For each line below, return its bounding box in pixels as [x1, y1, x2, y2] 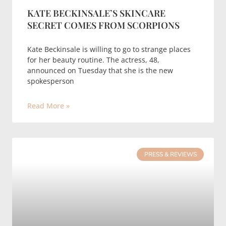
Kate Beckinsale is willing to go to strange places [27, 44, 191, 54]
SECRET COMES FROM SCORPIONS [27, 19, 180, 31]
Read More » [27, 101, 70, 110]
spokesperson [27, 76, 74, 86]
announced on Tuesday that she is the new [27, 66, 173, 75]
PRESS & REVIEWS [144, 150, 197, 159]
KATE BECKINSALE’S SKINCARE [27, 7, 165, 19]
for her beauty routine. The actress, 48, [27, 55, 159, 65]
